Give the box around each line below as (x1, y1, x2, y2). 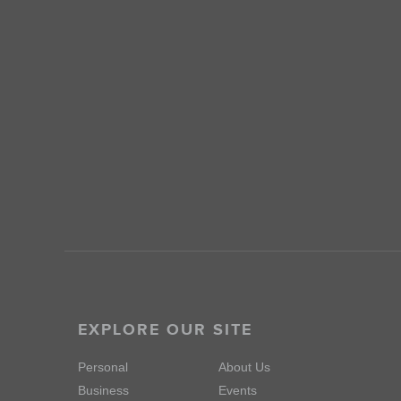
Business (78, 383, 129, 397)
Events (218, 383, 257, 397)
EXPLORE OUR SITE (78, 320, 252, 338)
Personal (78, 360, 128, 374)
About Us (218, 360, 270, 374)
